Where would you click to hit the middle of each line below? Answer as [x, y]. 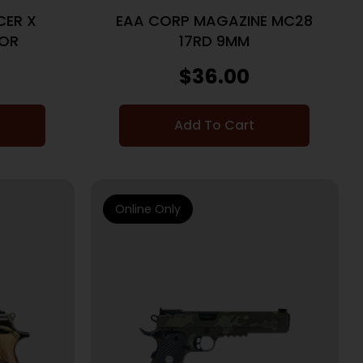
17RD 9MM [215, 41]
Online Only [147, 209]
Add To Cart [215, 126]
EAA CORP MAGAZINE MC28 [215, 21]
